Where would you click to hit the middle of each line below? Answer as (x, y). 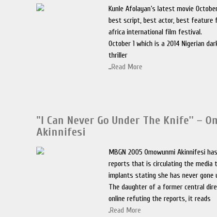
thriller (118, 55)
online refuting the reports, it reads (160, 199)
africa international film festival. (155, 32)
